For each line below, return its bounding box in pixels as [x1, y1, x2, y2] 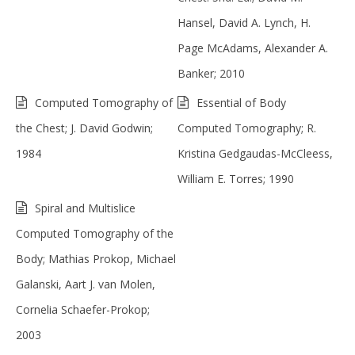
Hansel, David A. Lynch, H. [177, 14, 311, 30]
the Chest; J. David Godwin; [16, 120, 153, 136]
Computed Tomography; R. [177, 120, 316, 136]
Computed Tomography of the [16, 225, 174, 241]
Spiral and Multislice [35, 200, 136, 216]
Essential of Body [197, 94, 286, 110]
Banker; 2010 [177, 65, 245, 81]
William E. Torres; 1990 [177, 170, 294, 186]
